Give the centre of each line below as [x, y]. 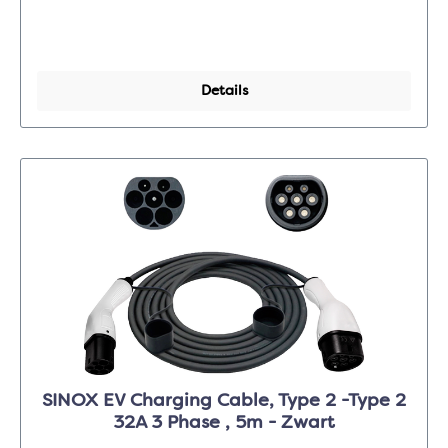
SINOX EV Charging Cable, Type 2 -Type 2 [224, 401]
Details [224, 91]
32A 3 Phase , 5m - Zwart [224, 423]
